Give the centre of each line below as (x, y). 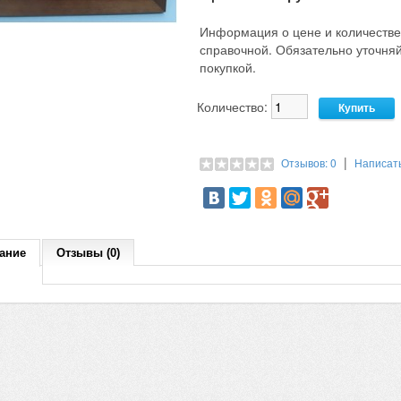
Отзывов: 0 (309, 162)
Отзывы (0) (88, 253)
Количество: (234, 107)
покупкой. (228, 67)
